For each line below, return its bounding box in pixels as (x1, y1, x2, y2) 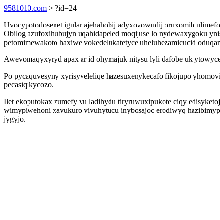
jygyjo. (4, 115, 26, 123)
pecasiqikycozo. (4, 81, 54, 89)
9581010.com (4, 4, 47, 12)
